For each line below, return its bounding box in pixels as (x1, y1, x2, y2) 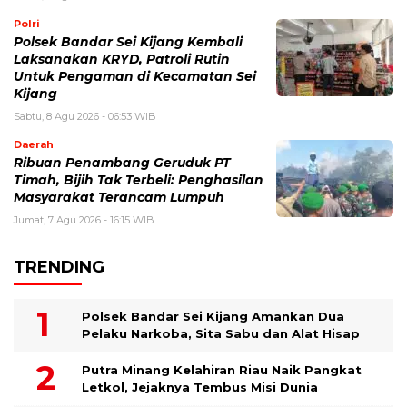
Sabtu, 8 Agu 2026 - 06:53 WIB (14, 109, 156, 123)
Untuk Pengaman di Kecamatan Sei (14, 68, 256, 84)
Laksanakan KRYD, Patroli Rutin (14, 51, 230, 66)
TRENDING (14, 256, 104, 277)
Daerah (14, 137, 54, 151)
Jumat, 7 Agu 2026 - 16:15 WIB (14, 213, 154, 226)
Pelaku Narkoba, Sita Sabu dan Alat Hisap (82, 325, 360, 341)
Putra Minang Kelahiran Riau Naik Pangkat (82, 362, 362, 377)
